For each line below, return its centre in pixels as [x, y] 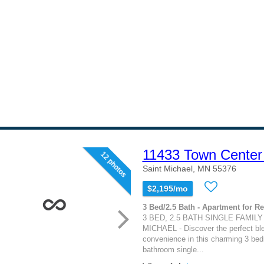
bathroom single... [173, 250]
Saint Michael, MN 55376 [189, 169]
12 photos [113, 165]
